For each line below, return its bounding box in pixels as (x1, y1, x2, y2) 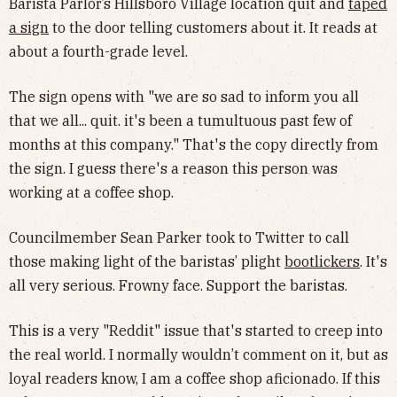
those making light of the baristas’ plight (9, 252, 284, 270)
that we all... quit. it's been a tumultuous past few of (9, 111, 352, 129)
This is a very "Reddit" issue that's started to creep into (9, 321, 383, 339)
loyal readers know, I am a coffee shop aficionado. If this (9, 369, 380, 387)
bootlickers (284, 252, 360, 270)
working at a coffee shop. (9, 183, 174, 201)
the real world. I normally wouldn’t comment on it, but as (9, 345, 388, 363)
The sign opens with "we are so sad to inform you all (9, 87, 359, 105)
